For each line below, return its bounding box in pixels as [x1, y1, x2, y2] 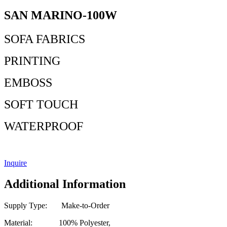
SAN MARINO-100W [4, 8, 117, 22]
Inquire [4, 158, 27, 167]
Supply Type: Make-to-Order [4, 201, 109, 210]
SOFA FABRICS [4, 32, 85, 46]
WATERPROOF [4, 119, 83, 133]
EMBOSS [4, 75, 52, 89]
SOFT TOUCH [4, 97, 78, 111]
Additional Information [4, 177, 126, 191]
